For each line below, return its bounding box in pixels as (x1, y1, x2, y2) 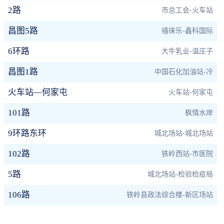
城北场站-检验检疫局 (147, 170, 213, 178)
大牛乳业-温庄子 (161, 47, 213, 55)
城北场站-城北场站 (154, 129, 213, 137)
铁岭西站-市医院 (161, 150, 213, 158)
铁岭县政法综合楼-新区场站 (126, 191, 213, 199)
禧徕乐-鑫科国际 (161, 27, 213, 35)
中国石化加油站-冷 (154, 68, 213, 76)
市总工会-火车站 (161, 6, 213, 14)
